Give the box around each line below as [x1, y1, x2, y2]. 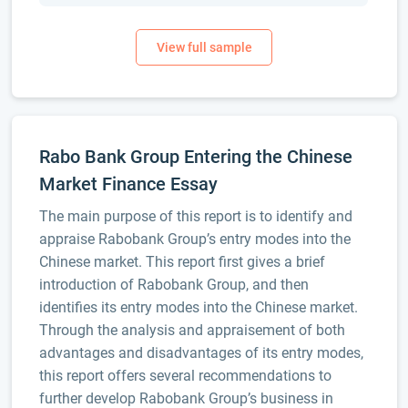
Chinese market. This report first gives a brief [38, 253, 325, 270]
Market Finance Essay [38, 173, 218, 195]
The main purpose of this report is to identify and [38, 208, 352, 225]
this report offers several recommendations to [38, 367, 331, 384]
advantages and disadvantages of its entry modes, [38, 344, 363, 362]
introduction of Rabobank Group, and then [38, 276, 309, 293]
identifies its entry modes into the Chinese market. [38, 299, 358, 316]
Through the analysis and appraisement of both [38, 321, 345, 339]
